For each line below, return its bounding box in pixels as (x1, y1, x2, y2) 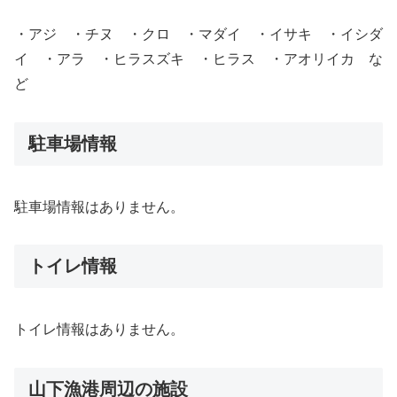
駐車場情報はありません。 (14, 198, 184, 214)
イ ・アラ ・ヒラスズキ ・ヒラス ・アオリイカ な (14, 51, 383, 67)
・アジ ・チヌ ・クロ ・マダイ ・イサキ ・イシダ (14, 27, 383, 43)
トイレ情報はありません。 (14, 321, 184, 337)
